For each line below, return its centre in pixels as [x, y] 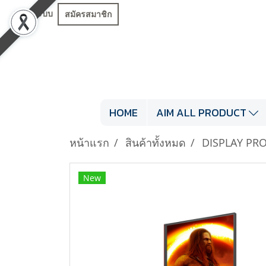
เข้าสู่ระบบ [33, 14]
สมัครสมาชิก [88, 14]
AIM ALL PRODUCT [203, 113]
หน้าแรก [89, 143]
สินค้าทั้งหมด [156, 143]
